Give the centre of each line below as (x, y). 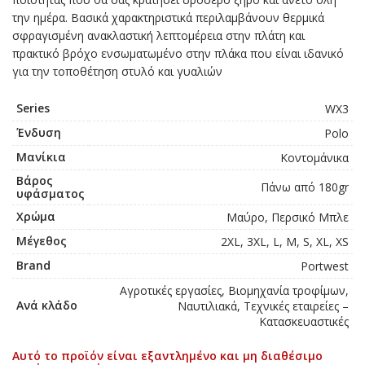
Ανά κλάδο (47, 306)
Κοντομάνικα (314, 158)
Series (33, 108)
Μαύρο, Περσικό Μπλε (288, 218)
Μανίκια (41, 157)
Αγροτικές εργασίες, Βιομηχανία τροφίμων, (234, 291)
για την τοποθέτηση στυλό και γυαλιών (117, 72)
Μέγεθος (42, 241)
